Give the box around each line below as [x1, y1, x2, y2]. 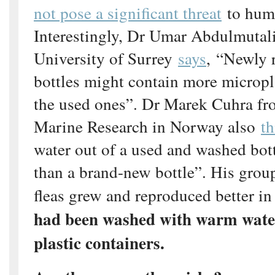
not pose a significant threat [34, 1, 222, 25]
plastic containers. [34, 231, 165, 255]
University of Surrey [34, 47, 178, 70]
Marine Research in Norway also [34, 115, 261, 138]
